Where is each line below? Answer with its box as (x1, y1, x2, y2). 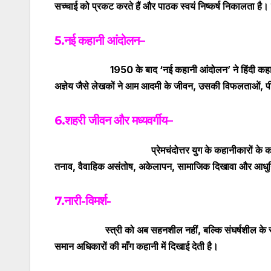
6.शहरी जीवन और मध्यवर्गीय (54, 113, 167, 128)
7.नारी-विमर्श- (54, 193, 111, 208)
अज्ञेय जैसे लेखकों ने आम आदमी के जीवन (54, 80, 193, 93)
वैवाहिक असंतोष (78, 160, 133, 172)
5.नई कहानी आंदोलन (54, 33, 139, 48)
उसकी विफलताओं (198, 80, 260, 93)
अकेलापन (139, 160, 172, 172)
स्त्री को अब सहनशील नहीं (54, 224, 198, 237)
